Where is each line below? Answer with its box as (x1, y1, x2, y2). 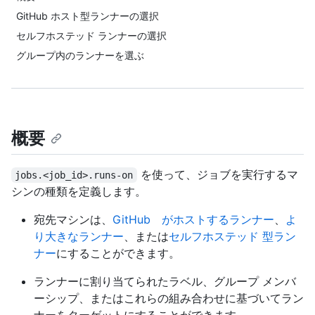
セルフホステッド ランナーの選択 (16, 30, 167, 41)
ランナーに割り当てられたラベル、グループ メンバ (34, 274, 296, 289)
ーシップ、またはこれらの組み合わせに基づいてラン (34, 291, 304, 306)
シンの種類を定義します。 (11, 184, 146, 199)
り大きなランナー (34, 229, 124, 244)
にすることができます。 (56, 246, 180, 261)
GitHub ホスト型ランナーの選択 (16, 10, 159, 22)
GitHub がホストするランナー (112, 212, 274, 227)
